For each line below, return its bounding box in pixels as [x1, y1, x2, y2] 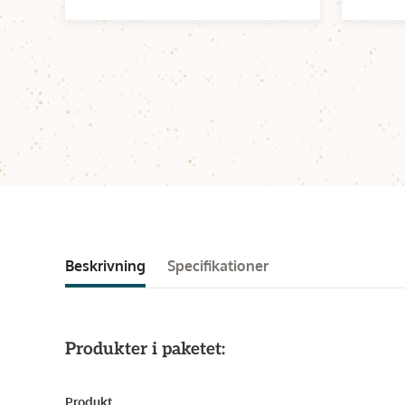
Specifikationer [167, 257, 268, 275]
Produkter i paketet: [65, 339, 225, 360]
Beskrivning [65, 257, 146, 275]
